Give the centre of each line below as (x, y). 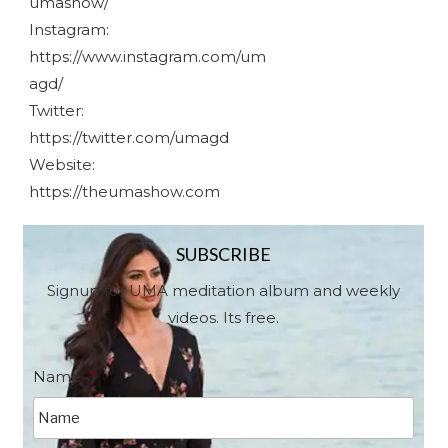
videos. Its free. (224, 317)
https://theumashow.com (124, 192)
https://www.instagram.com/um (147, 57)
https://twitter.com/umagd (128, 138)
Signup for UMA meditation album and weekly (224, 290)
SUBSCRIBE (224, 254)
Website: (61, 165)
